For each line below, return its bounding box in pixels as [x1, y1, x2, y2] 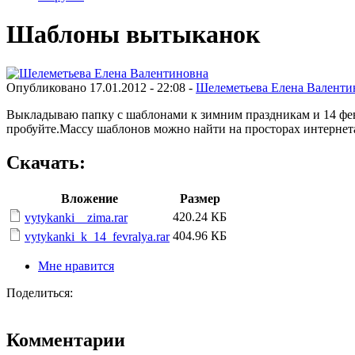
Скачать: [6, 151, 86, 173]
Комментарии [6, 330, 125, 351]
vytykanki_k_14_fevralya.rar [25, 229, 170, 243]
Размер [179, 191, 220, 205]
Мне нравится [38, 258, 114, 273]
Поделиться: [6, 285, 73, 300]
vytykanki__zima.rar [25, 210, 128, 224]
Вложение [60, 191, 118, 205]
